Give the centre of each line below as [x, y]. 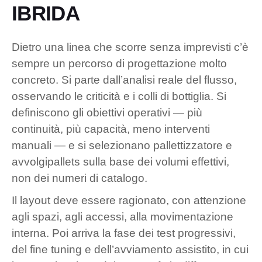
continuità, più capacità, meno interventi [111, 129]
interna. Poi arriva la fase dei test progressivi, [124, 233]
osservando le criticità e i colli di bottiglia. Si [119, 96]
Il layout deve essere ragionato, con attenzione [129, 200]
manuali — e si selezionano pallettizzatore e [122, 145]
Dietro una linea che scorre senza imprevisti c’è [130, 47]
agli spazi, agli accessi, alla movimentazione [123, 216]
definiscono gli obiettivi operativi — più [107, 112]
